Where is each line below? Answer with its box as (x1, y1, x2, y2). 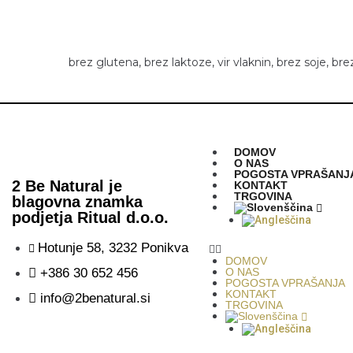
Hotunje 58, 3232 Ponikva (38, 240, 188, 255)
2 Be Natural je (12, 176, 122, 195)
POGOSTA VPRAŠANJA (225, 277, 345, 289)
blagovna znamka (12, 192, 143, 210)
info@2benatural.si (40, 290, 150, 306)
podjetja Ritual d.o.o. (12, 208, 169, 226)
